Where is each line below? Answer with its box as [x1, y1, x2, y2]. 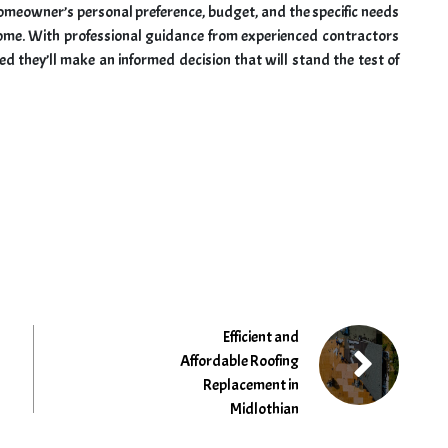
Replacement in [203, 375, 299, 396]
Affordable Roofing [180, 351, 299, 372]
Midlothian [230, 399, 299, 420]
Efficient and [223, 327, 299, 348]
